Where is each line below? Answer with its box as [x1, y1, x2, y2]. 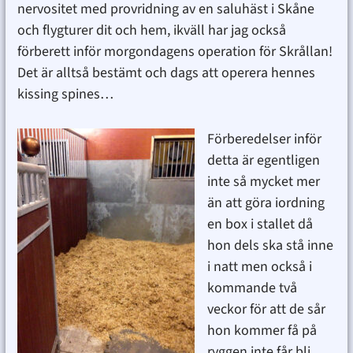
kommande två [206, 278, 297, 299]
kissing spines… [17, 84, 113, 105]
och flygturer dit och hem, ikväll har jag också [17, 20, 286, 41]
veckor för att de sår [206, 299, 325, 320]
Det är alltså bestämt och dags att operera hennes [17, 63, 315, 84]
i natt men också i [206, 257, 312, 277]
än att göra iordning [206, 193, 325, 214]
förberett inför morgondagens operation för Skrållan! [17, 42, 333, 62]
